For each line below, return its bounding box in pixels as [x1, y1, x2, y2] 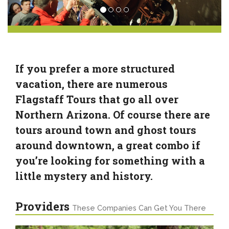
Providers [15, 198, 72, 214]
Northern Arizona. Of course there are [15, 107, 210, 121]
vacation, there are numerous [15, 77, 168, 90]
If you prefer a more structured [15, 61, 175, 75]
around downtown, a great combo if [15, 138, 200, 152]
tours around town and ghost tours [15, 123, 196, 136]
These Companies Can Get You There [72, 203, 206, 212]
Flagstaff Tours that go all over [15, 92, 178, 106]
